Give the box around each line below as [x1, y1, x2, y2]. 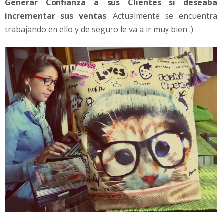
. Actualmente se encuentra [106, 10, 217, 21]
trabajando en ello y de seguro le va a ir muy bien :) [5, 23, 193, 35]
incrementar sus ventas [5, 10, 106, 21]
